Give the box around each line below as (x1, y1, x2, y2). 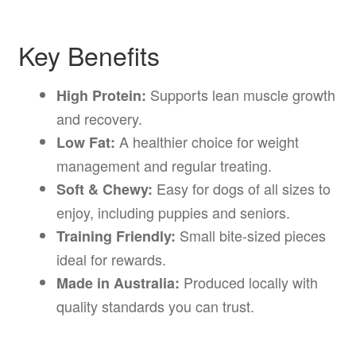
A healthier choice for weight (114, 130, 299, 152)
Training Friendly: (56, 225, 176, 246)
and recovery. (56, 107, 142, 129)
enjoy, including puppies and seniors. (56, 201, 290, 222)
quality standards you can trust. (56, 295, 254, 316)
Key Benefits (17, 36, 160, 73)
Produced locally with (179, 271, 318, 292)
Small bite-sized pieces (175, 224, 326, 246)
